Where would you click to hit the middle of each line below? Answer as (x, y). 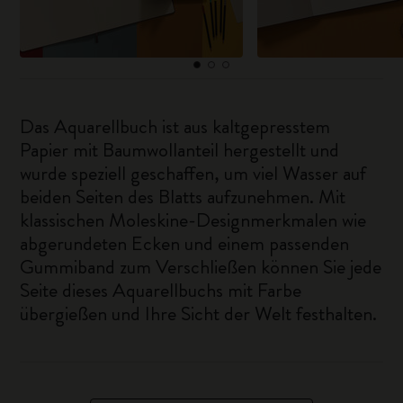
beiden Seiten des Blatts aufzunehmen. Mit (183, 197)
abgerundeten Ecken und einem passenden (185, 243)
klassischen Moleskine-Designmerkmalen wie (193, 220)
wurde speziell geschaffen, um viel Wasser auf (193, 173)
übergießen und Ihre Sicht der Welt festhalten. (199, 313)
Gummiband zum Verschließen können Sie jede (201, 267)
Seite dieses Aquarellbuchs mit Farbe (161, 290)
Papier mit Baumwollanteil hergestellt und (180, 150)
